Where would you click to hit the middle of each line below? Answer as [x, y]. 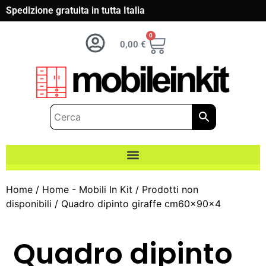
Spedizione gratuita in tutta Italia [75, 10]
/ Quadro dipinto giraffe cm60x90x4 [136, 204]
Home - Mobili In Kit [87, 190]
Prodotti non [170, 190]
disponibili [29, 204]
